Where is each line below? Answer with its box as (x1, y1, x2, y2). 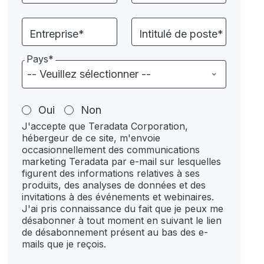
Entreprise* (29, 28, 85, 40)
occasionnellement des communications (22, 144, 200, 156)
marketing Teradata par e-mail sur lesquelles (22, 156, 222, 167)
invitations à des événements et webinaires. (22, 191, 214, 203)
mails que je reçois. (22, 238, 107, 250)
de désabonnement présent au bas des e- (22, 226, 209, 238)
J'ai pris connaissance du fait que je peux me (22, 203, 224, 214)
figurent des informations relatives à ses (22, 167, 200, 179)
